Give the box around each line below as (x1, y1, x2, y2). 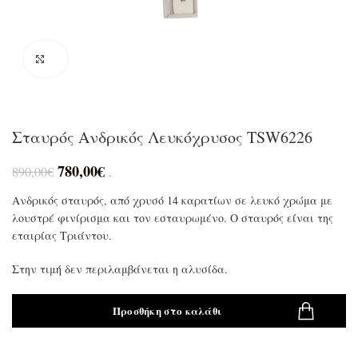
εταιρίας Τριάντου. (12, 228, 112, 243)
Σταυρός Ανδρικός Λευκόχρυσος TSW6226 (12, 126, 312, 148)
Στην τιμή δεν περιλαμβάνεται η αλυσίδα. (12, 261, 228, 276)
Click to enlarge (56, 52, 119, 66)
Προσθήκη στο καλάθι (112, 303, 222, 318)
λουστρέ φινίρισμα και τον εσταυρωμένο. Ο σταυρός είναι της (12, 210, 333, 225)
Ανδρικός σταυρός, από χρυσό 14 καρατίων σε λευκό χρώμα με (12, 193, 332, 208)
